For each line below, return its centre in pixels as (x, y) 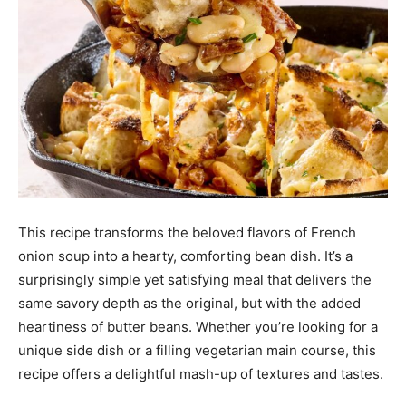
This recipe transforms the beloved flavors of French (187, 232)
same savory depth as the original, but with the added (189, 303)
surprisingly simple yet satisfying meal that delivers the (195, 280)
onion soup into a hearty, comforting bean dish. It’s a (185, 256)
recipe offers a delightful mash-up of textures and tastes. (201, 374)
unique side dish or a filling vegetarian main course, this (197, 350)
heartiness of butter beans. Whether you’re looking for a (198, 327)
